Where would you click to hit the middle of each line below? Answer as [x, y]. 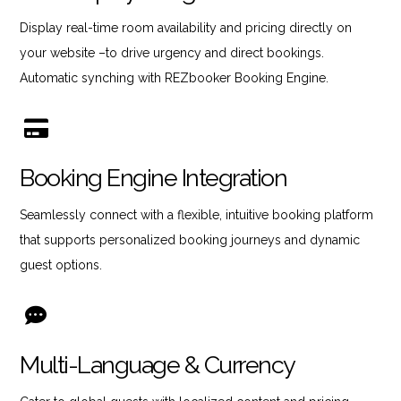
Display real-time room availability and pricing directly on [186, 27]
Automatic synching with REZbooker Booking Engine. [175, 77]
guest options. [61, 264]
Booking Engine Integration [154, 177]
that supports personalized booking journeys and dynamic [190, 239]
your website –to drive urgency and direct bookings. [172, 52]
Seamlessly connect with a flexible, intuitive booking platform [197, 214]
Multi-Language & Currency [158, 364]
